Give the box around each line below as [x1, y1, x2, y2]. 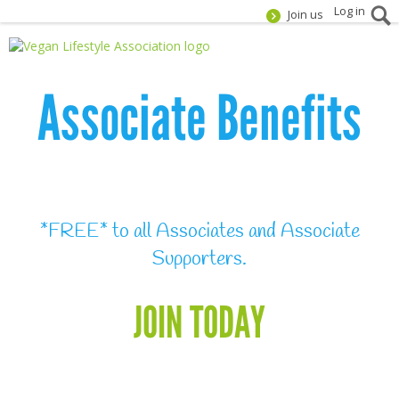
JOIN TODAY [134, 297, 265, 350]
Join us [288, 7, 323, 22]
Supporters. [152, 246, 247, 273]
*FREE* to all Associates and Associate [39, 218, 360, 246]
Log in [334, 4, 365, 19]
